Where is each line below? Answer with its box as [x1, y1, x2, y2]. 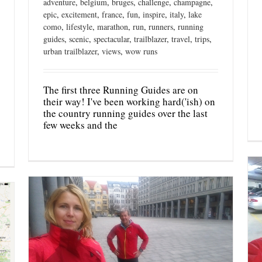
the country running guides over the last [43, 106, 208, 120]
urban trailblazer [43, 45, 97, 57]
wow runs [125, 45, 157, 57]
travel [171, 33, 190, 44]
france [102, 8, 122, 20]
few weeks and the [43, 118, 118, 132]
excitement [61, 8, 97, 20]
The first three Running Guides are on [43, 82, 198, 96]
